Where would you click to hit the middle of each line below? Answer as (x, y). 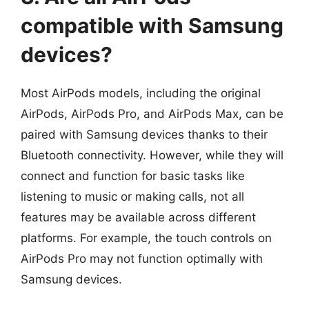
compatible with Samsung (152, 26)
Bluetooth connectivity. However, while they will (152, 155)
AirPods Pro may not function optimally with (142, 259)
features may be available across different (138, 217)
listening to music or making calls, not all (132, 197)
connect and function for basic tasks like (133, 176)
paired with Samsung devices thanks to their (144, 134)
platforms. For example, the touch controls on (146, 238)
